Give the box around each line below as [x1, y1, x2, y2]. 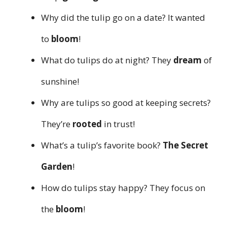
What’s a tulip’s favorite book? [41, 139, 163, 152]
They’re [41, 118, 72, 130]
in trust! [102, 118, 135, 130]
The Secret [163, 139, 208, 152]
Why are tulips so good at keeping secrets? [41, 97, 211, 109]
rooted [72, 118, 102, 130]
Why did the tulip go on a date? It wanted [41, 12, 205, 24]
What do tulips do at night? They [41, 54, 173, 66]
